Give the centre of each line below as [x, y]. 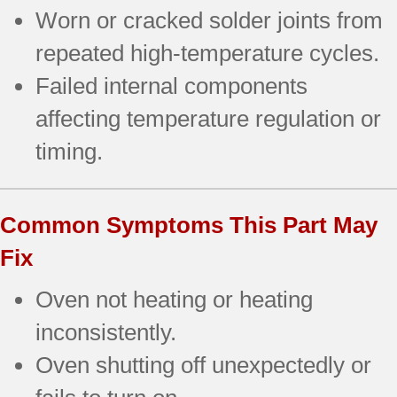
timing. [69, 151]
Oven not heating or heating [174, 299]
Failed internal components [171, 86]
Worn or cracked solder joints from [209, 20]
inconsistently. [106, 332]
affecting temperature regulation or [208, 118]
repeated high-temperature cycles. [207, 53]
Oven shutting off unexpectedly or [203, 365]
